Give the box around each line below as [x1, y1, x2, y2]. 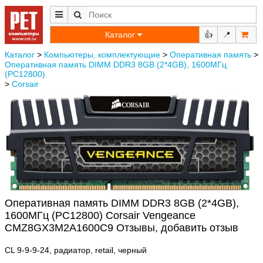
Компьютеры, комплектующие [44, 50, 160, 59]
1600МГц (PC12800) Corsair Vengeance [5, 210, 195, 221]
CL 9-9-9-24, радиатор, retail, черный [5, 245, 147, 255]
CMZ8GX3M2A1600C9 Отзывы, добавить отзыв [5, 222, 238, 234]
